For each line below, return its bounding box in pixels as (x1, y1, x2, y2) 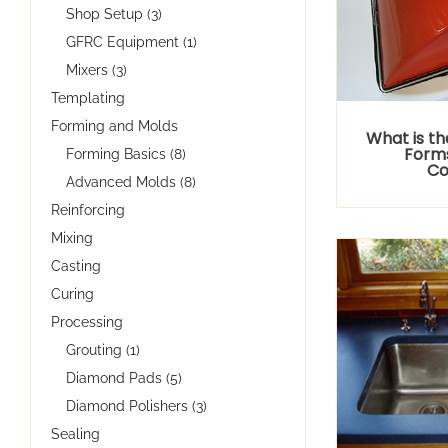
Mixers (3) (66, 61, 127, 78)
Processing (51, 313, 123, 330)
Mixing (51, 229, 93, 246)
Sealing (51, 425, 100, 442)
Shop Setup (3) (66, 5, 162, 22)
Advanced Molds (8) (66, 173, 196, 190)
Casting (51, 257, 101, 274)
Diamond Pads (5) (66, 369, 182, 386)
